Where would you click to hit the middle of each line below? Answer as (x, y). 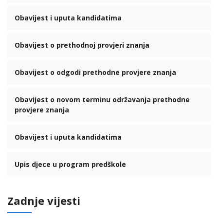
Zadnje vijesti (44, 200)
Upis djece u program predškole (70, 164)
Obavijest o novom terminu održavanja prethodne (102, 100)
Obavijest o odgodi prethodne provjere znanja (95, 72)
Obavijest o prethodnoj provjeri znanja (82, 45)
